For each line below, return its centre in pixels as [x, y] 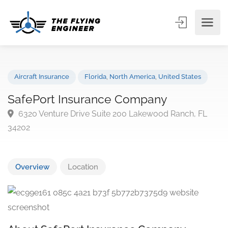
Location [83, 167]
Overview [32, 167]
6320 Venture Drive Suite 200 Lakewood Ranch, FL [121, 123]
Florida [104, 83]
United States [195, 83]
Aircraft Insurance [45, 83]
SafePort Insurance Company [95, 107]
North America [144, 83]
